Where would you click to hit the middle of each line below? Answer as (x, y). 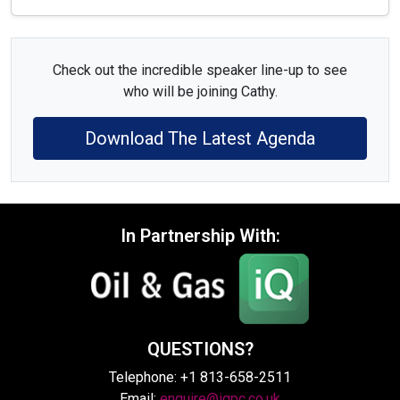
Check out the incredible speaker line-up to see (200, 71)
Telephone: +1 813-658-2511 (200, 377)
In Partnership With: (200, 236)
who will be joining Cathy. (200, 92)
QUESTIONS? (200, 349)
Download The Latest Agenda (200, 139)
